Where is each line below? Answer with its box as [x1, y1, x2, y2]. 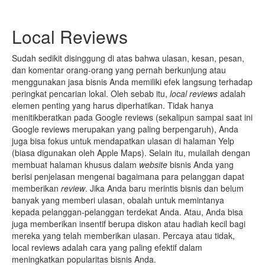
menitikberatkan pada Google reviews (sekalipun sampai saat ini [12, 111, 253, 123]
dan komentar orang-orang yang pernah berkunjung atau [12, 63, 226, 76]
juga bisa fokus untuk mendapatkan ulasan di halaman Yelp [12, 134, 234, 147]
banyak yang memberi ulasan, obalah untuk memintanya [12, 193, 224, 206]
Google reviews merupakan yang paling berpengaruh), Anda [12, 122, 238, 135]
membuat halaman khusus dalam [12, 158, 139, 170]
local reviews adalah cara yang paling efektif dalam [12, 241, 202, 253]
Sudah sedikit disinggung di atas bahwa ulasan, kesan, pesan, [12, 51, 244, 64]
